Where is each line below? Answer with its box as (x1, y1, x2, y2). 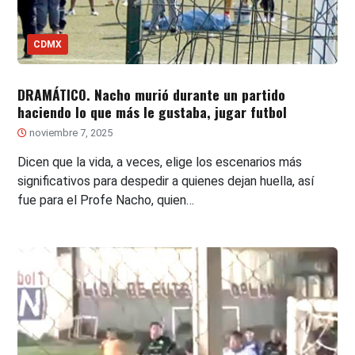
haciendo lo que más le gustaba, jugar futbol (17, 101, 288, 122)
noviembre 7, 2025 (27, 126, 113, 139)
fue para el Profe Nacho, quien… (17, 192, 195, 208)
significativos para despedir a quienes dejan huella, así (17, 173, 315, 189)
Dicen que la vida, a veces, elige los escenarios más (17, 154, 303, 170)
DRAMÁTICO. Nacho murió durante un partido (17, 83, 286, 105)
